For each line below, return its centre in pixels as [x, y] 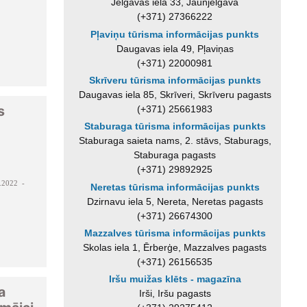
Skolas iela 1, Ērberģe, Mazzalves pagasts [175, 247]
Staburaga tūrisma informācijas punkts [175, 126]
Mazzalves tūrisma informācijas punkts [175, 233]
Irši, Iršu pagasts [175, 294]
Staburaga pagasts [175, 155]
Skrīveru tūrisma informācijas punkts [175, 80]
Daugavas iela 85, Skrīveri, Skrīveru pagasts [175, 94]
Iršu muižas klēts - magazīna [175, 279]
